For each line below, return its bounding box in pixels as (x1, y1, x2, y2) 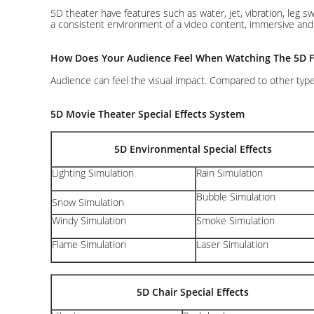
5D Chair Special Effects (137, 285, 249, 299)
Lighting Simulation (52, 166, 134, 179)
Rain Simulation (196, 166, 263, 179)
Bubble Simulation (196, 190, 275, 203)
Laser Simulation (196, 238, 268, 251)
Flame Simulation (52, 238, 126, 251)
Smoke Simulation (196, 214, 275, 227)
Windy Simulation (52, 214, 126, 227)
